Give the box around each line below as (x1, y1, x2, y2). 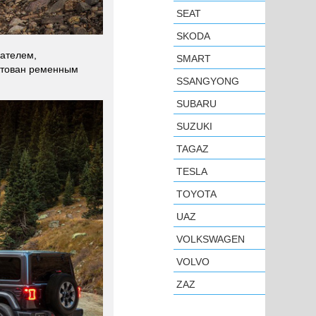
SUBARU (176, 98, 217, 109)
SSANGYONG (176, 75, 239, 87)
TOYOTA (176, 188, 217, 200)
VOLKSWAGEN (176, 233, 245, 245)
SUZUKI (176, 121, 212, 132)
